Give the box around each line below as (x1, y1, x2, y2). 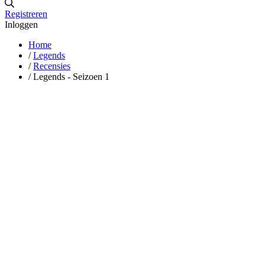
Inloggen (5, 19, 38, 30)
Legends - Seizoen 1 (33, 71, 109, 82)
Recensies (33, 60, 70, 71)
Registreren (5, 8, 47, 19)
